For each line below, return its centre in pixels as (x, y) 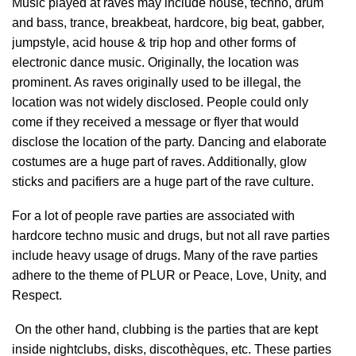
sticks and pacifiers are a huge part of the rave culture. (163, 182)
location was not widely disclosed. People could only (160, 102)
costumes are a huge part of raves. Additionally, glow (159, 162)
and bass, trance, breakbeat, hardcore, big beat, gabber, (168, 23)
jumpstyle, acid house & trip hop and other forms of (154, 43)
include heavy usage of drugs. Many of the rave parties (165, 255)
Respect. (37, 295)
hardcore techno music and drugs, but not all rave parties (171, 236)
